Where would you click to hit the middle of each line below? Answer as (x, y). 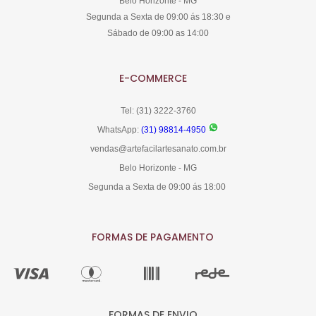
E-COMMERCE (153, 79)
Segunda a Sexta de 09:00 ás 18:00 (158, 187)
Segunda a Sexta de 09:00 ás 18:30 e (158, 17)
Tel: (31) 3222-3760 (158, 110)
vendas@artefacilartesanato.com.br (158, 148)
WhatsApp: (119, 129)
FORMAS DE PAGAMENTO (153, 237)
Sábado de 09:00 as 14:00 (158, 33)
